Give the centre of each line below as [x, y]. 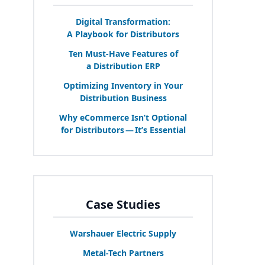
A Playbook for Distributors [123, 34]
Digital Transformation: [123, 21]
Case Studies [123, 204]
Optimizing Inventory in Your [123, 85]
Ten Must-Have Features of [123, 53]
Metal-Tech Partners [123, 253]
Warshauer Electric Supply [123, 233]
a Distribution [115, 66]
